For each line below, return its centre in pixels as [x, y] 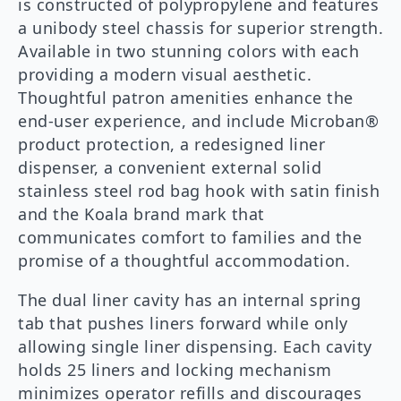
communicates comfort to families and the [190, 238]
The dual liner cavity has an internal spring [189, 300]
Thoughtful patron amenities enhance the [186, 98]
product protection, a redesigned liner [171, 145]
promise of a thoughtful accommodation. [184, 261]
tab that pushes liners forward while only [183, 324]
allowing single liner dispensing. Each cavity [195, 347]
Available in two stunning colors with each [188, 51]
